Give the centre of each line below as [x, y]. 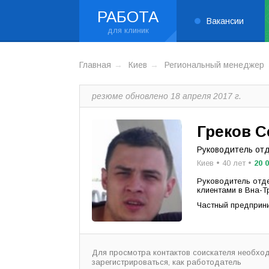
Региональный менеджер [214, 65]
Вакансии [225, 21]
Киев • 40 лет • [225, 163]
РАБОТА [128, 17]
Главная [95, 65]
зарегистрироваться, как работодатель [167, 262]
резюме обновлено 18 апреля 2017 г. [167, 96]
